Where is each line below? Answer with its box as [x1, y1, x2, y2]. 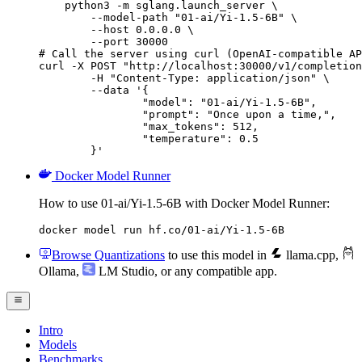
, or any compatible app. [154, 264, 277, 279]
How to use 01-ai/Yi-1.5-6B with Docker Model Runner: [39, 196, 330, 211]
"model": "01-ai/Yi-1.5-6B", [39, 96, 142, 109]
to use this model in [165, 248, 270, 263]
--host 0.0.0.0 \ [39, 23, 194, 36]
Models [39, 337, 77, 351]
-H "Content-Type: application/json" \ [39, 72, 90, 85]
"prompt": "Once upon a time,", [39, 108, 142, 121]
